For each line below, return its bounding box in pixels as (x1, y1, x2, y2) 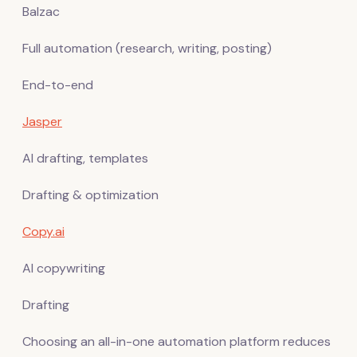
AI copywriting (22, 259, 105, 277)
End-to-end (22, 76, 93, 93)
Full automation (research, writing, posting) (22, 39, 272, 57)
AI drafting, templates (22, 149, 148, 167)
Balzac (22, 2, 60, 20)
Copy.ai (22, 222, 65, 240)
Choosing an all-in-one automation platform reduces (22, 332, 331, 350)
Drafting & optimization (22, 186, 159, 203)
